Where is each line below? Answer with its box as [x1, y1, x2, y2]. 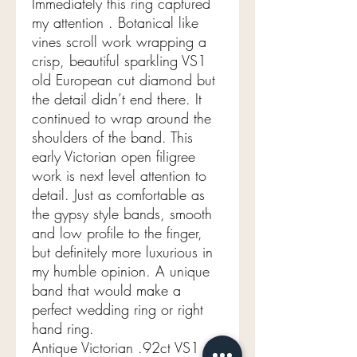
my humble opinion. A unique [32, 261, 210, 280]
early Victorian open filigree [32, 146, 195, 166]
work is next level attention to [32, 165, 206, 185]
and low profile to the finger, [32, 222, 202, 242]
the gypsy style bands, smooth [32, 203, 212, 223]
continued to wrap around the [32, 108, 211, 127]
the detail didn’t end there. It [32, 88, 202, 108]
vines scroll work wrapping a [32, 31, 206, 51]
